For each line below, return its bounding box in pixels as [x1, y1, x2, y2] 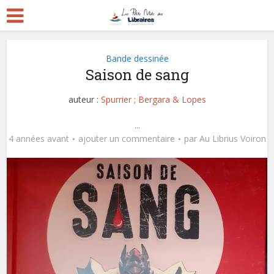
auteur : [68, 94, 101, 105]
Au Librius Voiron [199, 133, 266, 144]
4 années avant [8, 133, 69, 144]
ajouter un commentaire [78, 133, 175, 144]
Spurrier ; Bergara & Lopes [100, 94, 206, 105]
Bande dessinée [105, 53, 169, 64]
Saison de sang [85, 65, 189, 84]
